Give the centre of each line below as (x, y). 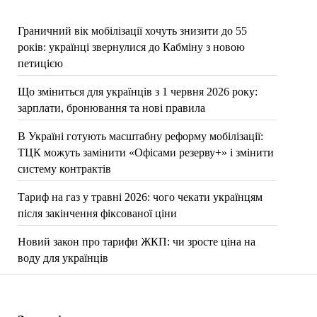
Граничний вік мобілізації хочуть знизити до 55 (132, 31)
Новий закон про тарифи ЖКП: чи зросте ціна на (136, 242)
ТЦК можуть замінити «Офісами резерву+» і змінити (145, 152)
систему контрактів (64, 169)
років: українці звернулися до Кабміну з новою (131, 47)
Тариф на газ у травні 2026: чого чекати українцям (140, 197)
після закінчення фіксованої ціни (97, 213)
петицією (40, 63)
